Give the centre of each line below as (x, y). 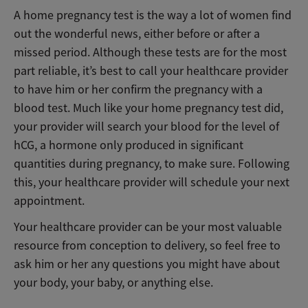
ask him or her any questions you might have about (147, 264)
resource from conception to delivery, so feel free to (147, 245)
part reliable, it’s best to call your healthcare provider (151, 70)
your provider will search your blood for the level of (146, 126)
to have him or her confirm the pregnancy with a (138, 89)
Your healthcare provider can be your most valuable (148, 227)
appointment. (49, 200)
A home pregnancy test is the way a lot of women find (153, 15)
